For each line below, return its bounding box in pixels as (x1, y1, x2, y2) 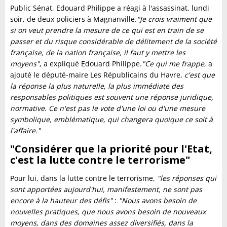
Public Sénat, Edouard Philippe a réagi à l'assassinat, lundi (10, 3, 209, 13)
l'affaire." (10, 126, 41, 135)
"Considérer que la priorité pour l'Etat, (10, 142, 212, 156)
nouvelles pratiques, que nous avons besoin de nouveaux (10, 207, 206, 216)
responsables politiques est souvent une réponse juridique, (10, 92, 213, 102)
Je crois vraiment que (140, 14, 212, 24)
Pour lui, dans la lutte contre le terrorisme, (10, 173, 157, 183)
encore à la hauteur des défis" (10, 196, 112, 205)
